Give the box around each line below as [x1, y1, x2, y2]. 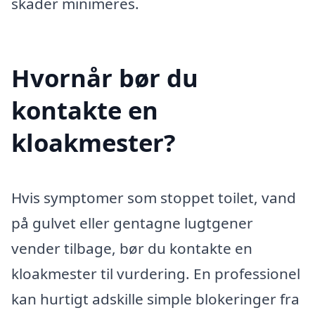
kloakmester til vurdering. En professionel [11, 263, 300, 283]
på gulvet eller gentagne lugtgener [11, 212, 253, 233]
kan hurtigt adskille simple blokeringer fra [11, 288, 300, 309]
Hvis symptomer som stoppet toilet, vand [11, 187, 296, 207]
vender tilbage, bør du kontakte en [11, 238, 252, 258]
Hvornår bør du [11, 60, 198, 94]
